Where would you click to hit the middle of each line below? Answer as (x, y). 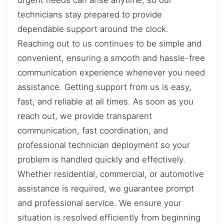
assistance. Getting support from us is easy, (104, 87)
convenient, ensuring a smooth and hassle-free (111, 58)
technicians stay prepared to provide (90, 15)
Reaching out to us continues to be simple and (109, 44)
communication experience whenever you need (111, 73)
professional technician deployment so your (104, 145)
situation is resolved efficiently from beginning (109, 218)
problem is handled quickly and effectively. (101, 160)
